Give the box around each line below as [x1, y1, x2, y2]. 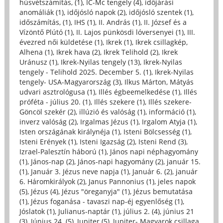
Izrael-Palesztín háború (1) [19, 146, 107, 156]
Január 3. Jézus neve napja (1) [30, 166, 129, 176]
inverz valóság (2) [19, 116, 77, 126]
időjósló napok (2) [67, 7, 125, 17]
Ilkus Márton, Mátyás [124, 77, 194, 87]
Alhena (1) [19, 47, 53, 57]
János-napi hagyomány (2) [77, 156, 163, 166]
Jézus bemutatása [133, 186, 193, 196]
